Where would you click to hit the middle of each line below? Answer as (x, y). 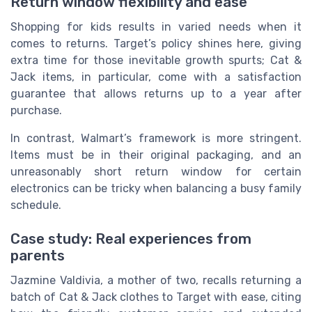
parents (38, 256)
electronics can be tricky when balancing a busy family (156, 188)
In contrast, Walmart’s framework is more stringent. (156, 138)
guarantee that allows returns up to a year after (156, 93)
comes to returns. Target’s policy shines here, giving (156, 43)
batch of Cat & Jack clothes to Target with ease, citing (156, 297)
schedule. (36, 205)
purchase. (36, 110)
